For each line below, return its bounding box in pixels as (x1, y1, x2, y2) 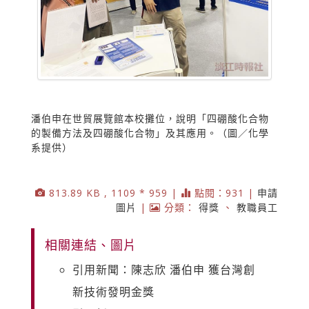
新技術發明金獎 (72, 283, 154, 299)
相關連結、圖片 (45, 236, 137, 253)
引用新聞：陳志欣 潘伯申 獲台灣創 (72, 261, 255, 277)
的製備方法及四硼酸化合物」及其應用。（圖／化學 (31, 126, 269, 139)
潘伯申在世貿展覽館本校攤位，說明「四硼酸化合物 (31, 111, 269, 125)
